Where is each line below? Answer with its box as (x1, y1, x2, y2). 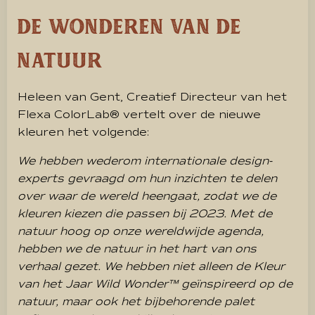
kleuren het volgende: (18, 124, 149, 139)
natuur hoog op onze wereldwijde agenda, (18, 224, 264, 238)
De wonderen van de (18, 11, 242, 41)
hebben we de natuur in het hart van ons (18, 241, 257, 256)
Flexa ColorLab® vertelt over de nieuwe (18, 107, 261, 122)
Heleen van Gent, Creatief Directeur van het (18, 89, 287, 104)
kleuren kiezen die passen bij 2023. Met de (18, 206, 272, 221)
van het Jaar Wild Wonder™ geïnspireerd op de (18, 276, 292, 291)
